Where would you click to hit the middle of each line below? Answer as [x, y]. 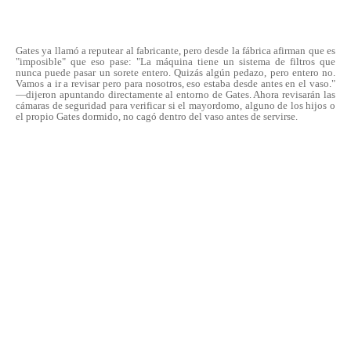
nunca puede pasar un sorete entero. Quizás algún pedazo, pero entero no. [175, 72]
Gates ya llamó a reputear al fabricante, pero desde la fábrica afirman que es [175, 50]
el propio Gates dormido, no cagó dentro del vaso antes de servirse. [157, 116]
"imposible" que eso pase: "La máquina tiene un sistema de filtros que [175, 61]
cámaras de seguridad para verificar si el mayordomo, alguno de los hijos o [175, 105]
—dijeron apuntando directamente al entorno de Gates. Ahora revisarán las [175, 94]
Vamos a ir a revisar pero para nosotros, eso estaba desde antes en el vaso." [175, 83]
